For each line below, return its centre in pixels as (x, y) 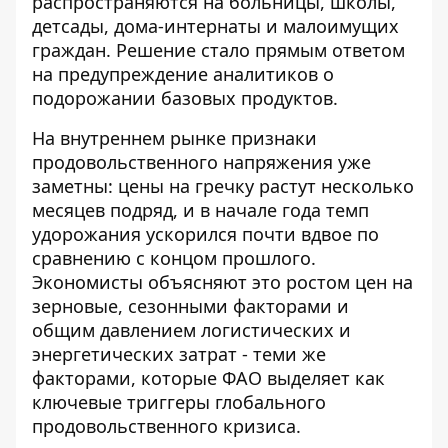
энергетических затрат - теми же (179, 354)
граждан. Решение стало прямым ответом (218, 50)
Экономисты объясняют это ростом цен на (222, 282)
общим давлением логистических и (191, 330)
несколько (365, 186)
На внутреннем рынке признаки (174, 138)
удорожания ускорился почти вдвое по (205, 234)
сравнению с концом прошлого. (174, 258)
